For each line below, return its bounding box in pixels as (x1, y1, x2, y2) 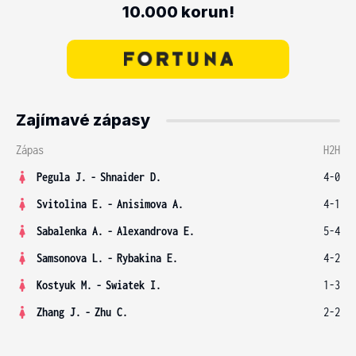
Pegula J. (37, 170, 87, 184)
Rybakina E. (117, 251, 178, 265)
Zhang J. (37, 305, 81, 319)
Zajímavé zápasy (16, 110, 150, 130)
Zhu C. (95, 305, 128, 319)
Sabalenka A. (37, 224, 103, 238)
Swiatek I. (106, 278, 161, 292)
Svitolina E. (37, 197, 103, 211)
